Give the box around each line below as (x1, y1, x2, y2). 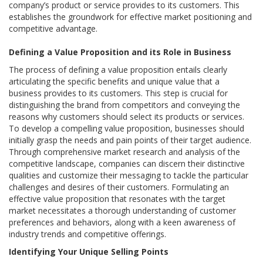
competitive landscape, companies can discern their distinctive (9, 158, 245, 170)
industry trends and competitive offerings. (9, 228, 166, 240)
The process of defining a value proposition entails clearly (9, 64, 227, 76)
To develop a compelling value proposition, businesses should (9, 123, 244, 134)
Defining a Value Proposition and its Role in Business (9, 46, 231, 58)
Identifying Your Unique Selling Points (9, 246, 168, 258)
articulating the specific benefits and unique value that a (9, 76, 220, 87)
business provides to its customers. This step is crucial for (9, 87, 228, 99)
